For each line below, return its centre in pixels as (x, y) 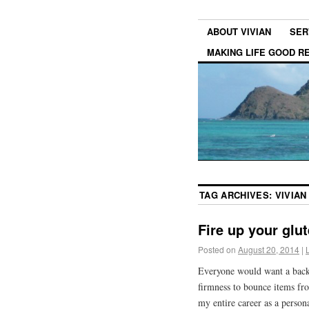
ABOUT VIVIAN (239, 32)
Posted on (217, 249)
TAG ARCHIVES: (237, 195)
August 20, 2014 (269, 249)
